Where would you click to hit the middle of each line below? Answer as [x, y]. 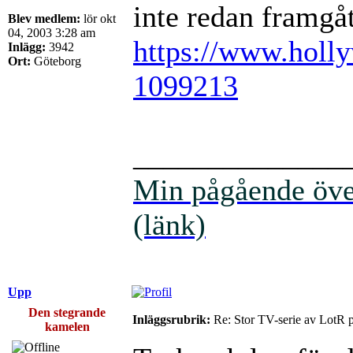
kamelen [67, 326]
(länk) [169, 224]
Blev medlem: [44, 18]
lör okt [98, 18]
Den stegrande [67, 312]
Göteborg [56, 61]
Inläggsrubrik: [171, 319]
